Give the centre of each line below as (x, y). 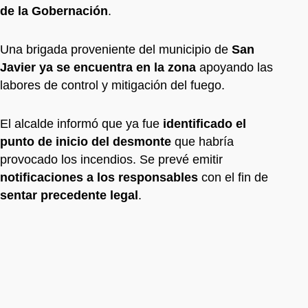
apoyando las (234, 67)
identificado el (205, 123)
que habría (202, 141)
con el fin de (233, 177)
